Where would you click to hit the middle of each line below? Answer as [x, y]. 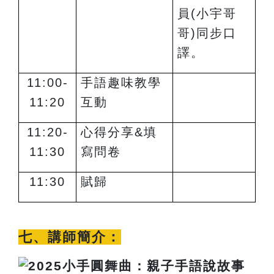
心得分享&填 [119, 132]
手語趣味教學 [121, 83]
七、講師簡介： [70, 237]
